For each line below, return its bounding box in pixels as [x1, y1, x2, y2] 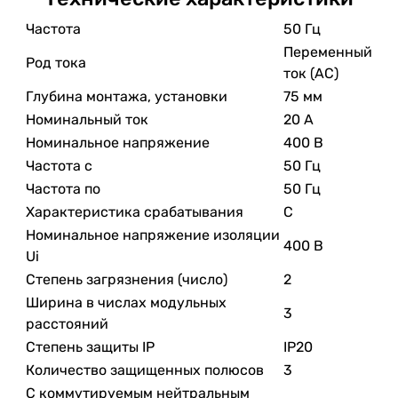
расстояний [26, 314, 108, 332]
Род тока [26, 53, 86, 71]
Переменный [283, 43, 372, 60]
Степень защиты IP [26, 338, 155, 355]
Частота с [26, 156, 92, 174]
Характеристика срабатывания [26, 203, 243, 220]
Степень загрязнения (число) [26, 270, 227, 288]
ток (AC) [283, 64, 338, 82]
